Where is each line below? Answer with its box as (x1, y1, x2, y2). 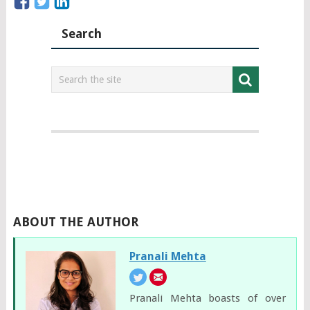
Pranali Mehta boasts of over (129, 291, 286, 304)
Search (61, 26, 102, 41)
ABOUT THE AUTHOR (12, 214, 138, 229)
